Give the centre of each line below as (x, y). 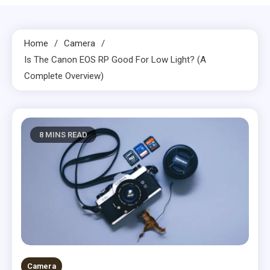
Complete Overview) (64, 76)
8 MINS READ (63, 134)
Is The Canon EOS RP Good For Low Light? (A (115, 59)
